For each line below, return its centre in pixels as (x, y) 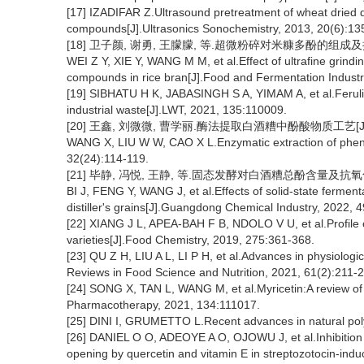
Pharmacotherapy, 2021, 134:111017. (163, 305)
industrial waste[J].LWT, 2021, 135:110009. (177, 110)
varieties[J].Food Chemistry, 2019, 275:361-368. (191, 240)
